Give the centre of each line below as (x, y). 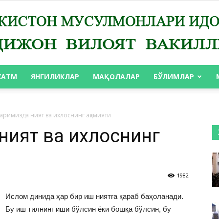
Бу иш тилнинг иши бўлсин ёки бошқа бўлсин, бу (88, 209)
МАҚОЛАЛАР (116, 77)
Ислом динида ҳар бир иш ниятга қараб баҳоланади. (94, 197)
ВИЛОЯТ (123, 160)
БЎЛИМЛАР (174, 77)
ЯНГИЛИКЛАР (55, 77)
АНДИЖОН (127, 97)
